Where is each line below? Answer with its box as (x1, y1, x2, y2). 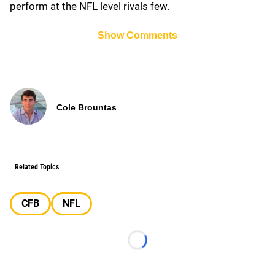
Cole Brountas (56, 103, 117, 112)
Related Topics (15, 163, 59, 171)
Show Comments (98, 30, 177, 41)
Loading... (136, 241, 180, 252)
